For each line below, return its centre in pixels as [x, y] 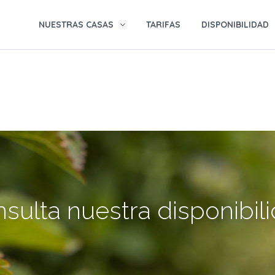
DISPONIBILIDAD [235, 25]
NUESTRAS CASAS [76, 25]
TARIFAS [163, 25]
